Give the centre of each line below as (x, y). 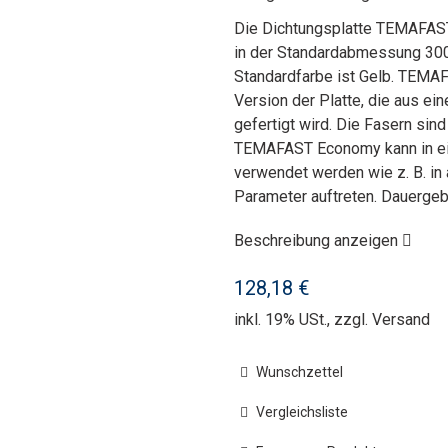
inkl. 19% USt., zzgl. (303, 319)
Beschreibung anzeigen (318, 240)
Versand (401, 319)
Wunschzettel (298, 372)
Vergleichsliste (300, 412)
